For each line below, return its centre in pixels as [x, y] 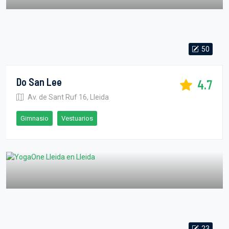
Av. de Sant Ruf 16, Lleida [67, 97]
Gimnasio [35, 118]
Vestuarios [77, 118]
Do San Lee [39, 82]
